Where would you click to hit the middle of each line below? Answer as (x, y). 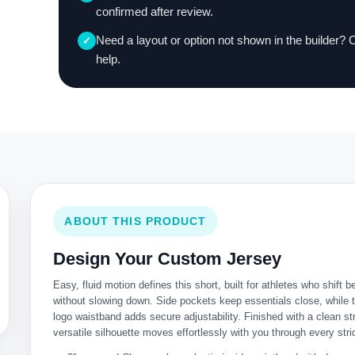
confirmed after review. (154, 11)
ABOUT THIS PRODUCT (136, 221)
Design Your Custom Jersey (168, 259)
